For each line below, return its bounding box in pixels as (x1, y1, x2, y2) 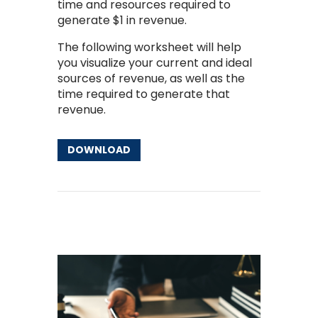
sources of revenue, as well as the (57, 70, 245, 87)
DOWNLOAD (67, 143, 131, 158)
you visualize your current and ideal (57, 54, 252, 71)
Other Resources (57, 219, 155, 236)
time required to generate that (57, 85, 230, 102)
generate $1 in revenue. (57, 11, 187, 28)
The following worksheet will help (57, 38, 241, 55)
